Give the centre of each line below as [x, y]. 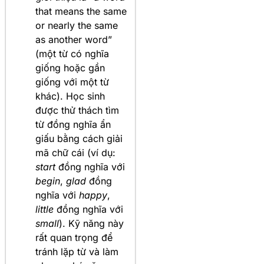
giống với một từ [72, 82]
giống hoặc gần [70, 67]
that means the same [81, 11]
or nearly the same [77, 25]
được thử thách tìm [77, 110]
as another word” [74, 39]
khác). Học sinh [70, 96]
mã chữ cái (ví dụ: [75, 152]
